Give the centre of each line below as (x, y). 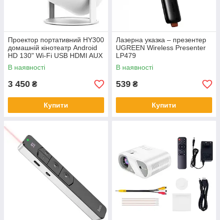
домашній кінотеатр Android (53, 48)
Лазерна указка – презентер (161, 40)
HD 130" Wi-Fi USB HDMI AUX (55, 55)
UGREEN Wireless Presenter (161, 48)
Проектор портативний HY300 (56, 40)
